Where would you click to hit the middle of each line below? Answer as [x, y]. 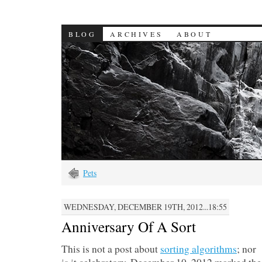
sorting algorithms [199, 249]
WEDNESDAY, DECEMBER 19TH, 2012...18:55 [145, 207]
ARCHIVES [137, 34]
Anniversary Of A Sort [129, 226]
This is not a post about [111, 249]
